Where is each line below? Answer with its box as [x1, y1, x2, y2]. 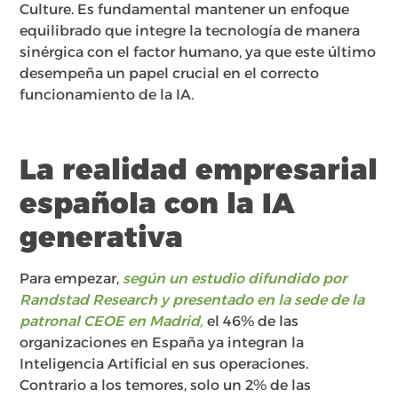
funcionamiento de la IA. [20, 86, 195, 104]
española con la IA [20, 185, 296, 220]
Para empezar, [20, 269, 123, 287]
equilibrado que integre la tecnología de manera [20, 22, 361, 40]
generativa [20, 219, 184, 254]
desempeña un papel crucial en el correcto [20, 65, 320, 83]
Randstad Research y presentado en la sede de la [20, 291, 365, 308]
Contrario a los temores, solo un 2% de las [20, 376, 312, 394]
